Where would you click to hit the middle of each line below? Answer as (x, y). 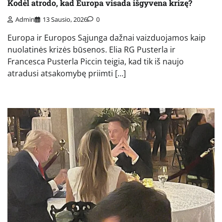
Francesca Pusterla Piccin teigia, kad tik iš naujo (96, 61)
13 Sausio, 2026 (65, 19)
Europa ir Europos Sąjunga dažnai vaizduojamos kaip (107, 37)
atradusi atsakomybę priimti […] (67, 73)
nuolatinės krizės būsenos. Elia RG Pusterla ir (91, 49)
